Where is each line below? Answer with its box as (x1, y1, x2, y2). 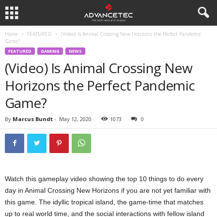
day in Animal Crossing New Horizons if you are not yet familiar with (5, 186, 211, 194)
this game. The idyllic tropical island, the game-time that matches (5, 198, 203, 206)
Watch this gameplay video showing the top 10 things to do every (5, 175, 203, 183)
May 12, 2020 (59, 115, 92, 123)
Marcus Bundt (13, 115, 53, 123)
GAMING (41, 48, 60, 54)
